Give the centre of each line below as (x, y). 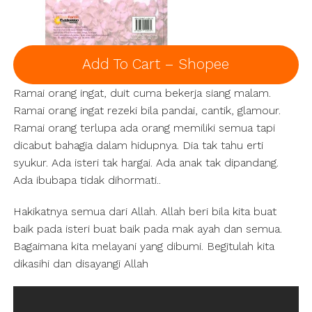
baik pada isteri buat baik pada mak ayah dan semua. (147, 229)
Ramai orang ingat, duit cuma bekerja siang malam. (142, 93)
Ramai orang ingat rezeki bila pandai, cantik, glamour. (147, 111)
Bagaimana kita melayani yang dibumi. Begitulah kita (143, 247)
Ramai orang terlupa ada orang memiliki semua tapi (144, 128)
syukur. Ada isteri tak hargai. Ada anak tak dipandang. (146, 163)
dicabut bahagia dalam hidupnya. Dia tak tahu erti (138, 146)
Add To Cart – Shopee (156, 64)
